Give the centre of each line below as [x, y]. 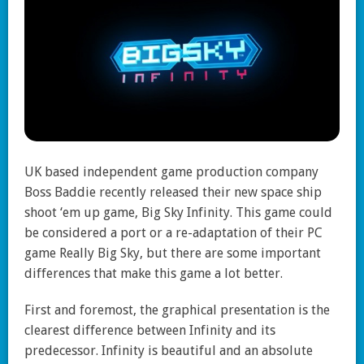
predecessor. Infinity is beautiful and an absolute [169, 351]
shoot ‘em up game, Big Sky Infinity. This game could [178, 213]
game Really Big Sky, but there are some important [173, 253]
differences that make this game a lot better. [154, 274]
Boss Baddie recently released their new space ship [173, 193]
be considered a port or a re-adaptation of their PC [173, 233]
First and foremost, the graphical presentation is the [177, 310]
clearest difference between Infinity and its [150, 331]
